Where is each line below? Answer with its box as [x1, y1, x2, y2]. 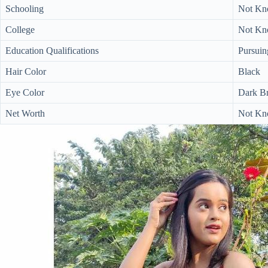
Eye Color [5, 87, 44, 98]
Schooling [5, 4, 44, 14]
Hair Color [5, 66, 46, 77]
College [5, 25, 35, 35]
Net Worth [5, 108, 45, 118]
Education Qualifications [5, 45, 99, 56]
